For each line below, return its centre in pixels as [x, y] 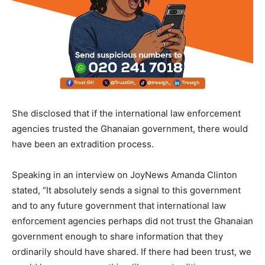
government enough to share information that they [117, 237]
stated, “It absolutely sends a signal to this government [126, 190]
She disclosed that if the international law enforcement [126, 114]
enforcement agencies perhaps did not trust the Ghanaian [132, 221]
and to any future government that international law [119, 206]
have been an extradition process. [83, 144]
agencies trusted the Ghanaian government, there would [130, 129]
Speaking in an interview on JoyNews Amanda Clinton [125, 175]
